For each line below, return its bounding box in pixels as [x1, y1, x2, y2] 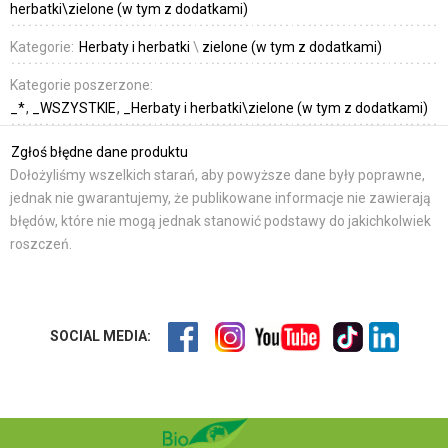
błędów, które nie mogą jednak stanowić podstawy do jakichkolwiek [10, 212, 431, 229]
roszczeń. [10, 235, 72, 252]
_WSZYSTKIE [32, 99, 119, 116]
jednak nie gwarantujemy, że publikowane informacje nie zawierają [10, 189, 431, 206]
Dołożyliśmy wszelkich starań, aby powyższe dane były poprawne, [10, 166, 425, 183]
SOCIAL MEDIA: [49, 327, 151, 344]
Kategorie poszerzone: [10, 76, 153, 93]
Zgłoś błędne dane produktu [11, 143, 188, 160]
